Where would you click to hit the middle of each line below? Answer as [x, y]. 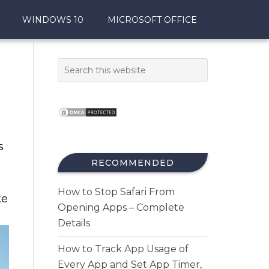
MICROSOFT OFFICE [152, 20]
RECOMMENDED [133, 163]
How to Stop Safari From [116, 192]
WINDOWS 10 [53, 20]
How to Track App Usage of [123, 249]
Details [74, 223]
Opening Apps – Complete [121, 207]
